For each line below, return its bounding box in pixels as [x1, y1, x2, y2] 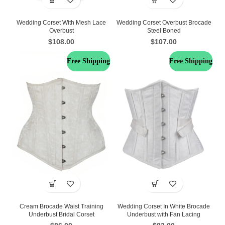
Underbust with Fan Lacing [127, 211, 200, 218]
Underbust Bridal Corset [28, 211, 94, 218]
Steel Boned [147, 27, 181, 34]
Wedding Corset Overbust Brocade [116, 19, 211, 26]
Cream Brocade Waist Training [19, 203, 103, 210]
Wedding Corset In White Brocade [118, 203, 210, 210]
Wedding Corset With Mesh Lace [17, 19, 106, 26]
